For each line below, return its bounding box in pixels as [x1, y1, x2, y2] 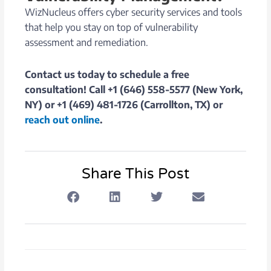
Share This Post [82, 165, 189, 183]
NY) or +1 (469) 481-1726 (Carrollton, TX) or [25, 98, 223, 111]
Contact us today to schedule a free [25, 68, 190, 80]
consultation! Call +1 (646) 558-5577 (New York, [25, 83, 243, 96]
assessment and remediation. [25, 36, 149, 48]
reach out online [25, 113, 100, 126]
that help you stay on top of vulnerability [25, 21, 198, 33]
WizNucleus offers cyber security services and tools [25, 5, 243, 18]
